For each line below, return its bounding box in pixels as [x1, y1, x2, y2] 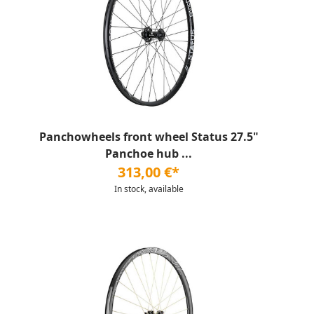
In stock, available [114, 183, 184, 195]
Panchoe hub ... [105, 146, 192, 161]
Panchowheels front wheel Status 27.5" [39, 129, 259, 144]
